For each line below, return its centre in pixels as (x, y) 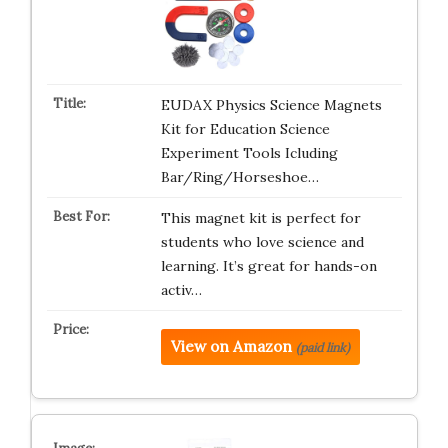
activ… (181, 290)
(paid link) (322, 347)
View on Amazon (231, 346)
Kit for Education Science (245, 129)
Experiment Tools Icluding (249, 153)
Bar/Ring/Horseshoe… (239, 177)
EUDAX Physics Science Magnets (271, 105)
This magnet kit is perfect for (260, 218)
